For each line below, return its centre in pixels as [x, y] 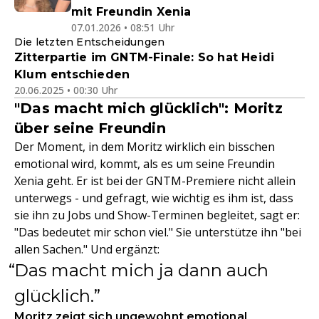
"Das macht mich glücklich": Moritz [148, 108]
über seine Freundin [90, 128]
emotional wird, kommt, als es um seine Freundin [145, 164]
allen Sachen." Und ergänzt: [87, 249]
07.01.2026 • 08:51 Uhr [123, 27]
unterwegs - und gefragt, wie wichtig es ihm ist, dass [154, 198]
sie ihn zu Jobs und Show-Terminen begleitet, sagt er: [157, 215]
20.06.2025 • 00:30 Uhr [66, 90]
